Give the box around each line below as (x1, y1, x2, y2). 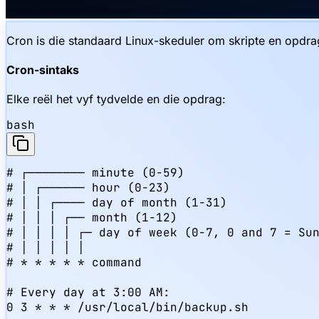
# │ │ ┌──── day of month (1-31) (6, 195, 227, 211)
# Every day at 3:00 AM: (6, 285, 170, 300)
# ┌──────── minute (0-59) (6, 165, 184, 181)
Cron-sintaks (6, 63, 79, 78)
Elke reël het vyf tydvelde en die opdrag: (6, 92, 226, 107)
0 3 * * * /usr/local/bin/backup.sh (6, 300, 249, 315)
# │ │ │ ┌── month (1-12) (6, 210, 177, 226)
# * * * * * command (6, 255, 142, 271)
